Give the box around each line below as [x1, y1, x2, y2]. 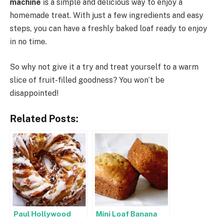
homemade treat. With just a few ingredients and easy [10, 10, 203, 20]
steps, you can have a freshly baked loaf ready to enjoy [10, 23, 207, 33]
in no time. [10, 36, 47, 46]
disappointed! [10, 88, 58, 98]
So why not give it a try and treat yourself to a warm [10, 62, 199, 72]
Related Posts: [10, 113, 78, 125]
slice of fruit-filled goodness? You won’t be [10, 75, 164, 85]
